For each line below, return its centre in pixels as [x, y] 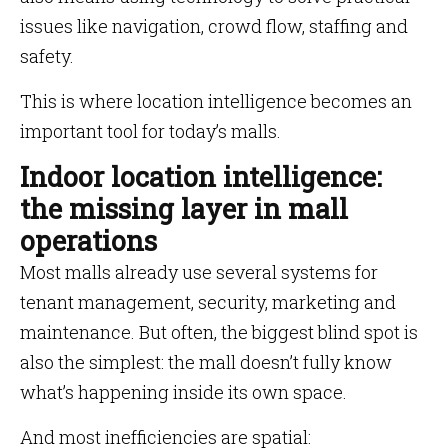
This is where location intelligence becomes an [216, 101]
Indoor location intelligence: [201, 176]
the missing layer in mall [184, 208]
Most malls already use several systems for [199, 272]
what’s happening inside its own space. [183, 392]
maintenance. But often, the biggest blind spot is [219, 332]
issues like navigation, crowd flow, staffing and [214, 26]
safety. [47, 56]
